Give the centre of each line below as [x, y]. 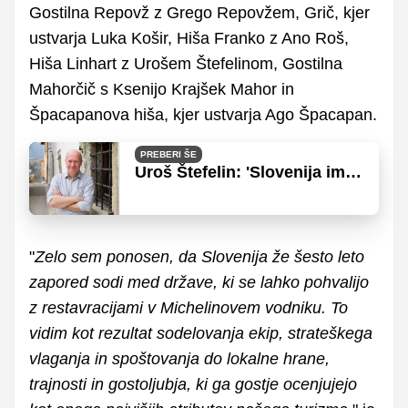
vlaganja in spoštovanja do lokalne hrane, [179, 358]
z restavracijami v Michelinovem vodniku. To [189, 307]
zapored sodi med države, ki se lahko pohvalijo [199, 282]
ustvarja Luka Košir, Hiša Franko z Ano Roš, [189, 38]
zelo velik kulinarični [214, 191]
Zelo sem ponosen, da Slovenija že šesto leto [199, 256]
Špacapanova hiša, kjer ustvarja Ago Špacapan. [203, 114]
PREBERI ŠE [168, 154]
